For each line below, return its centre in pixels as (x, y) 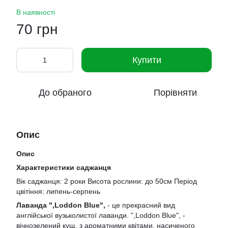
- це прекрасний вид (140, 205)
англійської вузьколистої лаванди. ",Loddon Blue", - (101, 215)
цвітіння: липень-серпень (58, 191)
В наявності (36, 12)
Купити (147, 60)
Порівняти (175, 93)
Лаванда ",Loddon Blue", (61, 205)
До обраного (65, 93)
